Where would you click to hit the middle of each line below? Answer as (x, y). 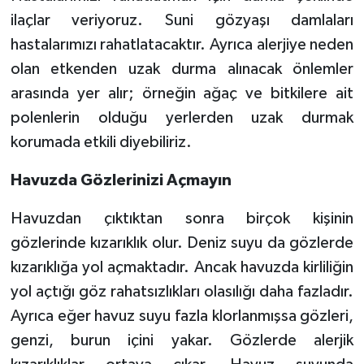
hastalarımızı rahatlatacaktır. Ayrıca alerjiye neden (182, 44)
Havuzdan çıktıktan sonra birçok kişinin (182, 218)
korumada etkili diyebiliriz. (101, 142)
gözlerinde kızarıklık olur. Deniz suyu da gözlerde (182, 243)
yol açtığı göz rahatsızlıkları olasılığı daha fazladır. (182, 291)
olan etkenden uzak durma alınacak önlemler (182, 69)
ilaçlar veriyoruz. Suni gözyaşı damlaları (182, 20)
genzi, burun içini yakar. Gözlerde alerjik (182, 340)
